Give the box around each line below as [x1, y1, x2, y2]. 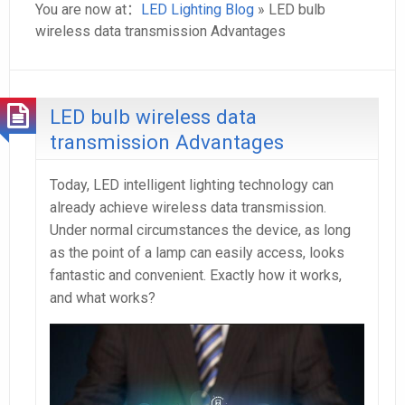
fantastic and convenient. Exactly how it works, [50, 267, 342, 284]
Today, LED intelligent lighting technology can [50, 176, 334, 193]
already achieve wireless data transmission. [50, 199, 326, 216]
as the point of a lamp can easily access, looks [50, 244, 344, 261]
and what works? [50, 289, 155, 306]
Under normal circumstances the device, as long [50, 221, 351, 239]
